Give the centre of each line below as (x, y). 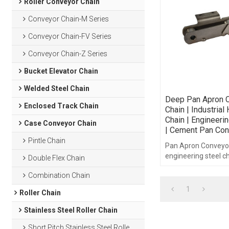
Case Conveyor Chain (60, 123)
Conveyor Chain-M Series (69, 19)
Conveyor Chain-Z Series (68, 54)
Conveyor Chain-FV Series (70, 36)
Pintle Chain (47, 141)
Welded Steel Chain (56, 88)
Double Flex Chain (57, 158)
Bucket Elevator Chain (61, 71)
